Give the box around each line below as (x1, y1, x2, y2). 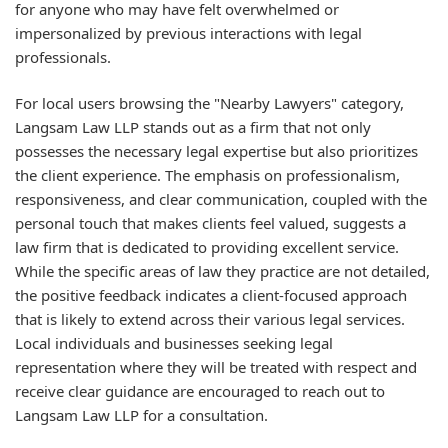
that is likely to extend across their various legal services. (15, 309, 405, 329)
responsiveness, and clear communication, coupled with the (15, 189, 427, 209)
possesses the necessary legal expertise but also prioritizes (15, 141, 418, 161)
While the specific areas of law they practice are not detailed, (15, 261, 430, 281)
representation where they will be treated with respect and (15, 357, 417, 377)
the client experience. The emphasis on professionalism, (15, 165, 400, 185)
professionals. (15, 46, 111, 67)
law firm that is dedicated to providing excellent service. (15, 237, 399, 257)
